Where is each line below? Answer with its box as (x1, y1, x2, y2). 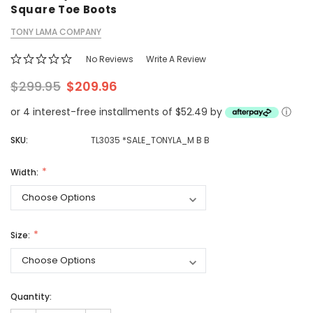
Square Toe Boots (10, 2, 118, 17)
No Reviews (86, 53, 133, 66)
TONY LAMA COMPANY (10, 26, 101, 38)
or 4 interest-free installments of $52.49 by (10, 105, 225, 119)
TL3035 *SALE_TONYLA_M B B (90, 134, 210, 147)
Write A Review (146, 53, 206, 66)
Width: (10, 166, 41, 179)
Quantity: (10, 291, 52, 303)
